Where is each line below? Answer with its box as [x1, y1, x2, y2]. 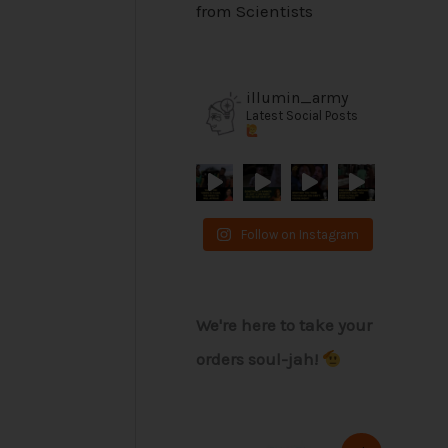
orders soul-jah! [196, 349, 322, 370]
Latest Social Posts [246, 107, 358, 123]
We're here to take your [196, 315, 372, 336]
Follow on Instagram [240, 226, 359, 242]
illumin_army [246, 87, 348, 107]
